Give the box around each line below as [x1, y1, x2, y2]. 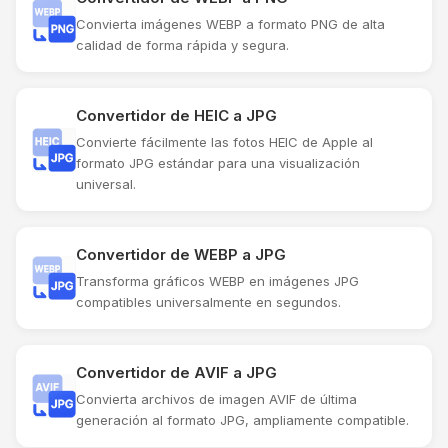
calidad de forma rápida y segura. [76, 37, 289, 54]
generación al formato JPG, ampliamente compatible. [76, 412, 409, 429]
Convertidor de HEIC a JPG [76, 106, 277, 126]
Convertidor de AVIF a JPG [76, 363, 277, 383]
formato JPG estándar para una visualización [76, 155, 360, 172]
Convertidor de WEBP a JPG [76, 245, 286, 265]
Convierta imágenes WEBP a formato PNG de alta [76, 16, 385, 33]
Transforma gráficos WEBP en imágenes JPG [76, 273, 359, 290]
